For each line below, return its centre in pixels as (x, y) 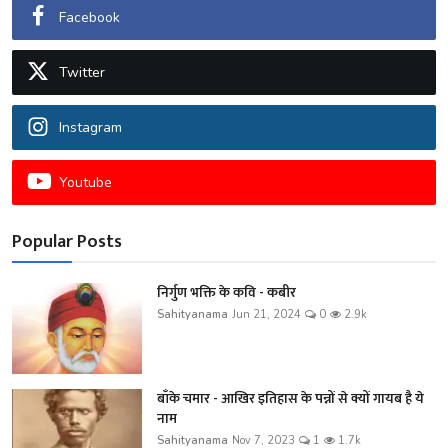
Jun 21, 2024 (266, 315)
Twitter (82, 73)
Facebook (89, 18)
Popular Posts (67, 242)
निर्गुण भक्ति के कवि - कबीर (226, 293)
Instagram (90, 128)
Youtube (85, 183)
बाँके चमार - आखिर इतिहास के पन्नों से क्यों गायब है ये (290, 399)
